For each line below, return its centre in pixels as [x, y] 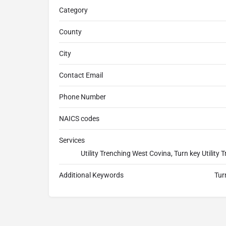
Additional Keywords [91, 175]
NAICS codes [79, 119]
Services [72, 140]
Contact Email [81, 75]
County [70, 32]
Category [73, 10]
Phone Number [82, 97]
